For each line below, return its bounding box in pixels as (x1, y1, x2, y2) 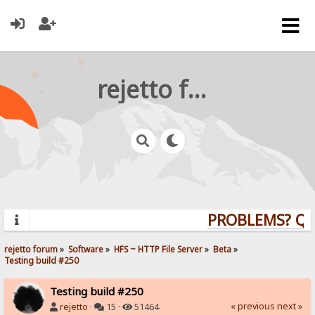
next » (276, 300, 302, 312)
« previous (230, 300, 275, 312)
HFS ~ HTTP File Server (114, 243, 203, 255)
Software (68, 243, 104, 255)
